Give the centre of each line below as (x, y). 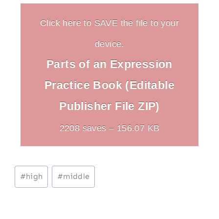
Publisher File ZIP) (109, 106)
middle (77, 176)
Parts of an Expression (109, 64)
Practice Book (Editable (109, 85)
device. (109, 44)
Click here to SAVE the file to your (109, 22)
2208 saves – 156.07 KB (109, 128)
